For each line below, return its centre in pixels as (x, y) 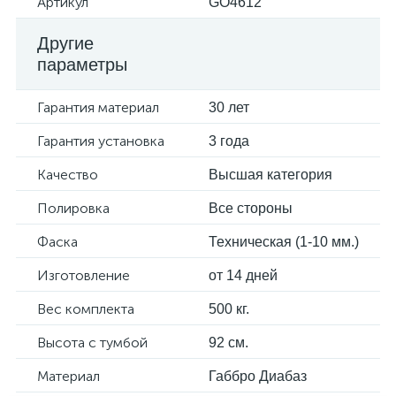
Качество (68, 175)
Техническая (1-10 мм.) (284, 242)
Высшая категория (270, 175)
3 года (229, 141)
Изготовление (84, 275)
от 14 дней (243, 275)
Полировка (73, 208)
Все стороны (251, 208)
